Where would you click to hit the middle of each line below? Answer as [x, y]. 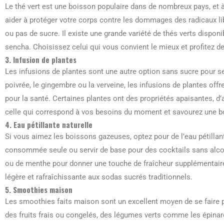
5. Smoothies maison [39, 189]
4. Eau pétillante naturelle [49, 124]
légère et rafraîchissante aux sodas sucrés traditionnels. [99, 177]
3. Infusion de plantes [41, 59]
